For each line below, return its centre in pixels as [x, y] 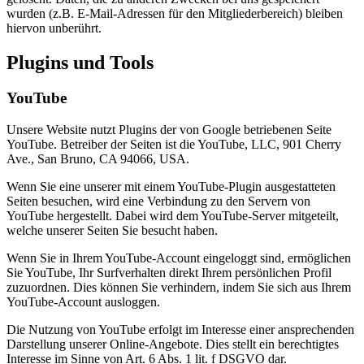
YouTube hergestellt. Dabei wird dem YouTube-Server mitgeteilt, [173, 216]
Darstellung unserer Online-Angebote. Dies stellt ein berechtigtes [173, 344]
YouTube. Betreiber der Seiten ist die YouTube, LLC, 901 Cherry [174, 145]
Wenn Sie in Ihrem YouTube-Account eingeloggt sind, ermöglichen [179, 258]
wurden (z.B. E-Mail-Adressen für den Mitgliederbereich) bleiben [175, 13]
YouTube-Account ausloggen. [83, 302]
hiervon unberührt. [54, 28]
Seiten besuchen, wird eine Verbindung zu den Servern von [158, 201]
